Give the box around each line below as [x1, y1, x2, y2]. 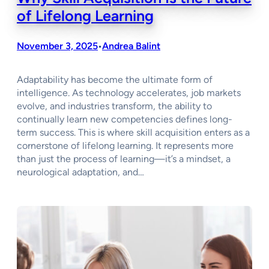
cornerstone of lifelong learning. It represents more [17, 140, 234, 152]
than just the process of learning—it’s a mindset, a [17, 153, 231, 165]
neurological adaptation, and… [17, 166, 144, 178]
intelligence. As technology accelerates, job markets [17, 87, 241, 99]
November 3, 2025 [17, 40, 98, 52]
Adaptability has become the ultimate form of [17, 74, 213, 86]
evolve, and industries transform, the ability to [17, 100, 212, 112]
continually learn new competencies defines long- [17, 113, 232, 125]
